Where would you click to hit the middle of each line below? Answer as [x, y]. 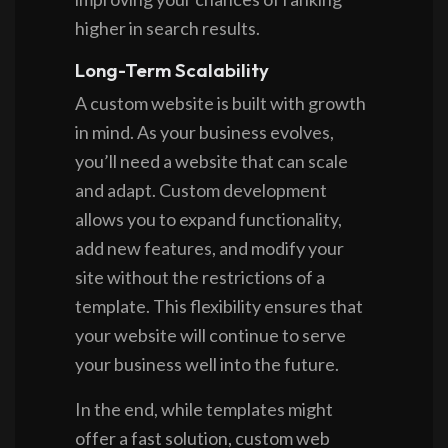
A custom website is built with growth [220, 102]
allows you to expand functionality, [208, 218]
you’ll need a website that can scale [211, 160]
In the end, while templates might [204, 408]
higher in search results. [167, 27]
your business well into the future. [207, 363]
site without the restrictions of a [200, 276]
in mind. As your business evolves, [204, 131]
